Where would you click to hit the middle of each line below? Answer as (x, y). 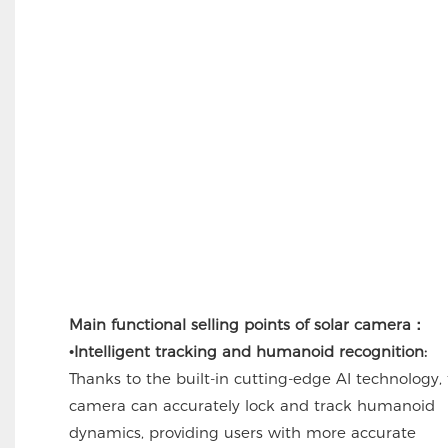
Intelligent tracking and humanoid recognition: (250, 351)
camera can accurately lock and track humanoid (251, 405)
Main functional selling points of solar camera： (247, 324)
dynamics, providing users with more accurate (242, 432)
